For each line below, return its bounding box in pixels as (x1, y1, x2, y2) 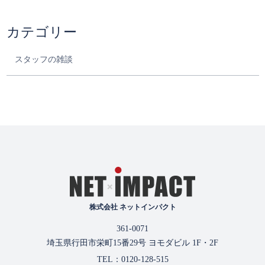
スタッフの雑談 (14, 55, 73, 64)
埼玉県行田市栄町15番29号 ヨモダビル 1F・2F (47, 238, 218, 248)
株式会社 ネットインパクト (89, 203, 176, 212)
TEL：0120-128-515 (96, 254, 169, 264)
